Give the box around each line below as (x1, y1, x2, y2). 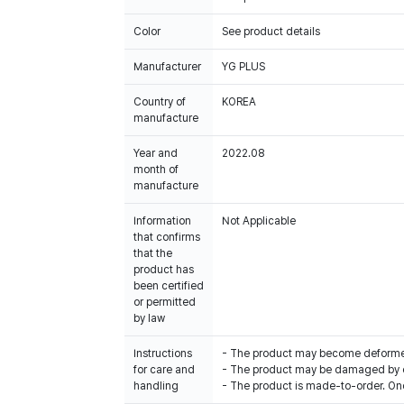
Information (133, 215, 191, 227)
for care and (133, 363, 195, 376)
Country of (133, 96, 186, 108)
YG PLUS (222, 60, 265, 73)
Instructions (133, 347, 192, 360)
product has (133, 263, 194, 276)
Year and (133, 147, 178, 160)
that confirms (133, 231, 200, 243)
